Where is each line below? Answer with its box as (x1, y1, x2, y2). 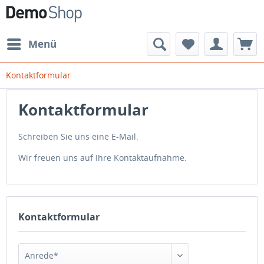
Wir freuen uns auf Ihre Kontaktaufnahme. (18, 152, 187, 163)
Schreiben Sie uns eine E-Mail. (18, 131, 138, 142)
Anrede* (25, 250, 58, 261)
